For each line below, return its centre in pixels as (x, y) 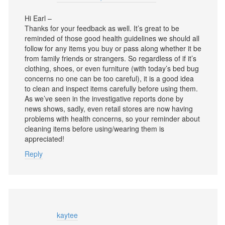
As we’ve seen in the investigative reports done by (104, 98)
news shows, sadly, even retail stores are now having (109, 108)
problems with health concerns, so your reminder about (112, 119)
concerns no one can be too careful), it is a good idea (109, 78)
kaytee (67, 215)
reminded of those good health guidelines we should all (112, 38)
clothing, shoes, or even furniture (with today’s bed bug (112, 68)
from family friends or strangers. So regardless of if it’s (110, 58)
